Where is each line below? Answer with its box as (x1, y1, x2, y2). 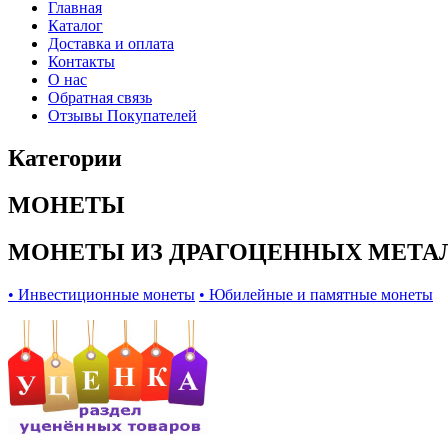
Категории (8, 145, 122, 172)
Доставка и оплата (48, 35, 174, 53)
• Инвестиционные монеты (8, 285, 195, 303)
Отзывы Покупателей (48, 107, 197, 125)
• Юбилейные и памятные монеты (199, 285, 433, 303)
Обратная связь (48, 89, 152, 107)
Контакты (48, 53, 115, 71)
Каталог (48, 17, 103, 35)
